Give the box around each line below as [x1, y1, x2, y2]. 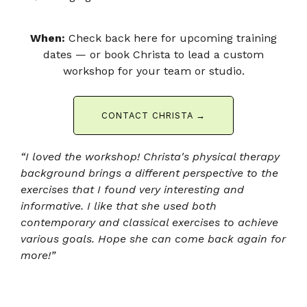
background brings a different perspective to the [21, 166, 278, 180]
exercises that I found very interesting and [21, 182, 244, 196]
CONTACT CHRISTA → [101, 110, 206, 121]
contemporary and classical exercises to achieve [21, 215, 278, 229]
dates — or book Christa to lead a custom [43, 47, 264, 61]
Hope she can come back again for [98, 232, 286, 245]
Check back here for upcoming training [69, 31, 277, 45]
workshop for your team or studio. [62, 64, 245, 77]
